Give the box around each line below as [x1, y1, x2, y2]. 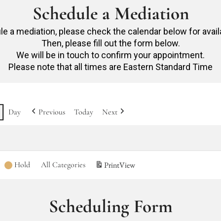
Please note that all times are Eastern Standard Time [8, 62, 213, 72]
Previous [38, 107, 65, 117]
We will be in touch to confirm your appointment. [16, 50, 205, 60]
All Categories [41, 160, 85, 170]
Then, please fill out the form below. [41, 38, 180, 48]
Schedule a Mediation [32, 2, 189, 25]
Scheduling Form [48, 195, 173, 218]
